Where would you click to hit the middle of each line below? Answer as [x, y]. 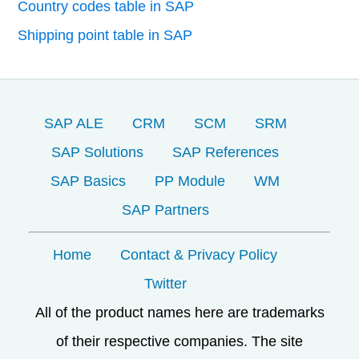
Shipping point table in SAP [105, 36]
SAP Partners [165, 210]
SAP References [226, 153]
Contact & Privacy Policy [199, 255]
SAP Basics [88, 182]
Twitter [165, 284]
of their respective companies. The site [179, 342]
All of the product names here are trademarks [179, 313]
